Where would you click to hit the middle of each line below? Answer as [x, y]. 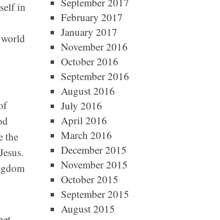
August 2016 [88, 91]
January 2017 [89, 32]
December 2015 [94, 150]
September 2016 [95, 76]
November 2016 [94, 47]
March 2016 [86, 135]
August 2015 [88, 209]
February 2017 [92, 17]
